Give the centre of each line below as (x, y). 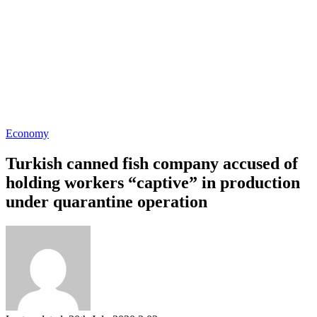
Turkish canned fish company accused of (152, 163)
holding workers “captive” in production (153, 182)
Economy (27, 133)
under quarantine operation (106, 201)
